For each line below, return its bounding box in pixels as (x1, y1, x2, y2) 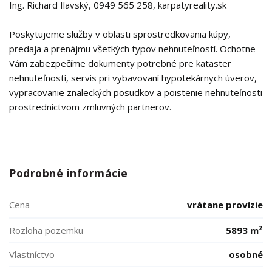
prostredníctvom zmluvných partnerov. (9, 101, 171, 113)
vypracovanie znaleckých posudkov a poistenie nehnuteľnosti (9, 86, 262, 98)
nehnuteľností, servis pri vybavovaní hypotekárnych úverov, (9, 72, 257, 84)
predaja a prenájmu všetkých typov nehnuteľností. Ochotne (9, 42, 256, 55)
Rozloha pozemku (9, 224, 83, 236)
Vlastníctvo (9, 248, 55, 260)
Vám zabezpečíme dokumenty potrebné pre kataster (9, 57, 231, 69)
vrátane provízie (187, 199, 263, 211)
